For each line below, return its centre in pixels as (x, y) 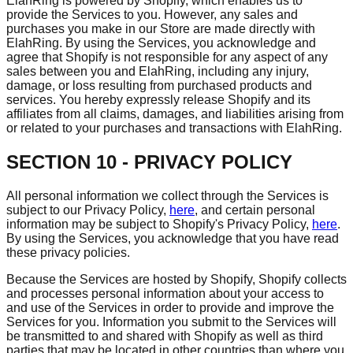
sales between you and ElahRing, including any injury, (158, 72)
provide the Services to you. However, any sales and (152, 15)
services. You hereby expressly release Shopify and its (158, 100)
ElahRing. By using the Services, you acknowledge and (161, 43)
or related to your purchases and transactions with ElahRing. (174, 128)
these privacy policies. (68, 252)
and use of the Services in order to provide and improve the (170, 307)
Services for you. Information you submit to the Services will (171, 321)
